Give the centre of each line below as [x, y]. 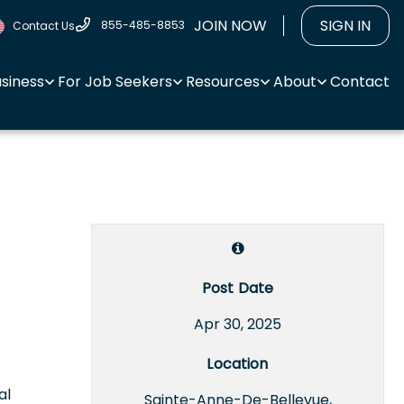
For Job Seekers [115, 82]
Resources [223, 82]
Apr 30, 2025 [238, 324]
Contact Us [44, 26]
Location [238, 363]
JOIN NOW [230, 26]
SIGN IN [345, 26]
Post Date [238, 288]
